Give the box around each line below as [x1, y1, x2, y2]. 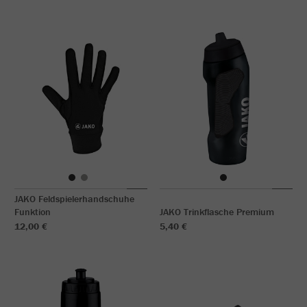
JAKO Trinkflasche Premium [160, 206, 274, 218]
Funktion [14, 206, 51, 218]
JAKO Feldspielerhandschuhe [14, 193, 134, 205]
